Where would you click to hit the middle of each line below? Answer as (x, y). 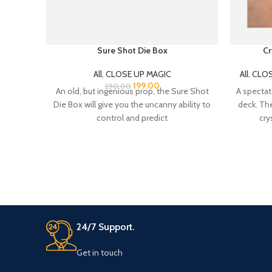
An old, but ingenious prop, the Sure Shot (132, 80)
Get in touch (100, 242)
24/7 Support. (106, 216)
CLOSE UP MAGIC (138, 63)
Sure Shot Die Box (132, 40)
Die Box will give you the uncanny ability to (132, 94)
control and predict (132, 107)
